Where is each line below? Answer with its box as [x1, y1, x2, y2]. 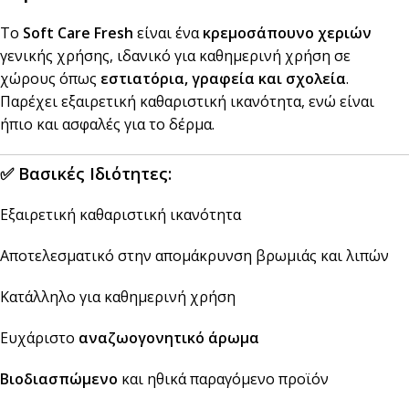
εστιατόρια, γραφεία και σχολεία [100, 68, 346, 89]
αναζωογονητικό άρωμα [79, 328, 259, 349]
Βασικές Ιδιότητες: [18, 163, 172, 185]
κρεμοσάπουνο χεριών [203, 23, 372, 44]
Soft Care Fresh [23, 23, 133, 44]
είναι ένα [133, 23, 203, 44]
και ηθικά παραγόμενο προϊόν [118, 369, 329, 390]
